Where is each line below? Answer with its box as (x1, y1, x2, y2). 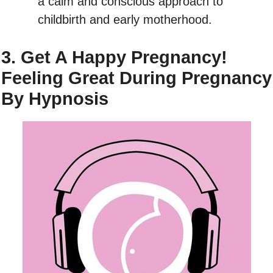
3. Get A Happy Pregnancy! (1, 47, 227, 67)
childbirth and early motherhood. (38, 12, 212, 26)
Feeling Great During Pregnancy (1, 68, 272, 88)
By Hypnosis (1, 88, 108, 108)
